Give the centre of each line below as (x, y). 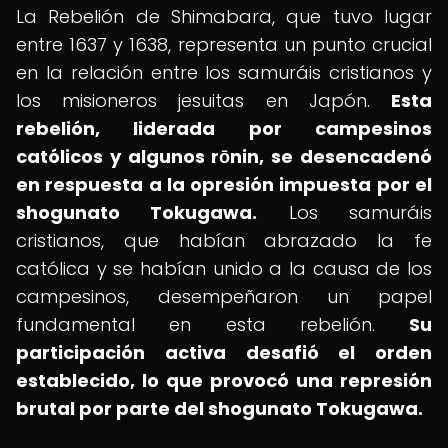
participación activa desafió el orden (224, 352)
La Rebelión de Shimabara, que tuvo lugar (224, 16)
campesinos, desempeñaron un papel (224, 296)
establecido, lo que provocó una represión (224, 380)
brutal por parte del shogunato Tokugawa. (219, 408)
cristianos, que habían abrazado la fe (224, 240)
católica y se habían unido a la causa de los (224, 268)
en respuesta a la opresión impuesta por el (224, 184)
